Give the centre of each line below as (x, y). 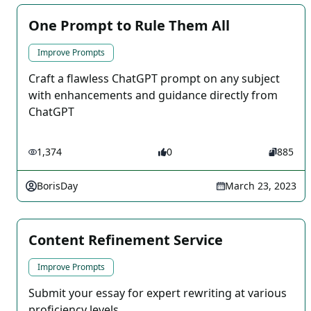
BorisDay (57, 186)
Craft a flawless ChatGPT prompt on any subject (154, 78)
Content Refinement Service (126, 240)
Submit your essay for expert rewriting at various (158, 293)
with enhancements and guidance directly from (153, 95)
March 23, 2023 (261, 186)
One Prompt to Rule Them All (129, 25)
